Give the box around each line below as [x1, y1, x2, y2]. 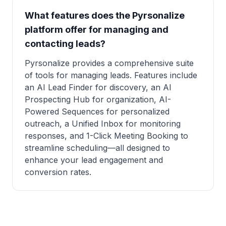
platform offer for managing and [25, 24, 168, 35]
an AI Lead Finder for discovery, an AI [25, 82, 172, 92]
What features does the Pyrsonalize [25, 10, 185, 21]
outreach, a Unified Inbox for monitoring [25, 119, 181, 129]
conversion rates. [25, 167, 91, 177]
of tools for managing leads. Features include [25, 70, 197, 80]
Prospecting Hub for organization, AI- [25, 94, 171, 104]
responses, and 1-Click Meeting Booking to [25, 131, 188, 141]
